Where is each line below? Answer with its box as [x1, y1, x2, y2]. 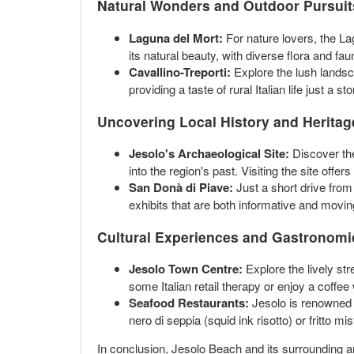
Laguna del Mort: [129, 28, 223, 47]
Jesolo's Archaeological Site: [129, 145, 289, 163]
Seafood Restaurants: [129, 294, 249, 312]
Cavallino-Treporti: [129, 62, 231, 81]
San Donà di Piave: [129, 179, 233, 197]
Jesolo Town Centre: [129, 260, 243, 278]
